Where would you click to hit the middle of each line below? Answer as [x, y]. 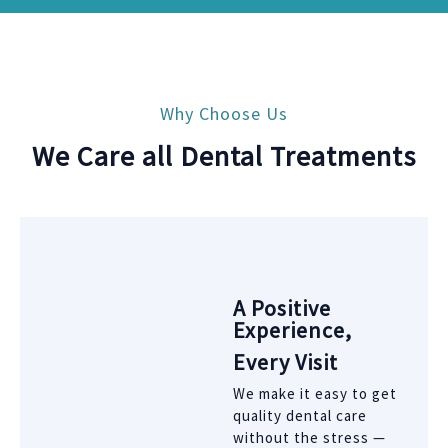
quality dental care [300, 415]
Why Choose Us [224, 113]
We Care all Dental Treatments [224, 155]
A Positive [282, 307]
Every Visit [286, 361]
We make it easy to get [315, 393]
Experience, [293, 329]
